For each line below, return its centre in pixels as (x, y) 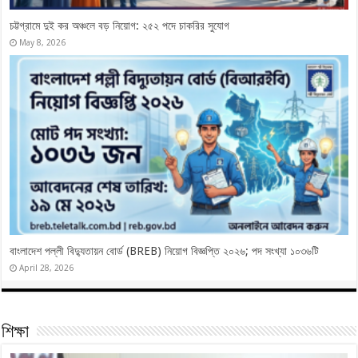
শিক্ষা (16, 332)
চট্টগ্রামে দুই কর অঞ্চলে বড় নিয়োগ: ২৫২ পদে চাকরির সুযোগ (120, 25)
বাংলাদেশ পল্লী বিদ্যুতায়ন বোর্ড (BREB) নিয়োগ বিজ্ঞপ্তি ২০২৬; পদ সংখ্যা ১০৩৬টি (165, 251)
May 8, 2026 (43, 42)
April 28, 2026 (47, 267)
